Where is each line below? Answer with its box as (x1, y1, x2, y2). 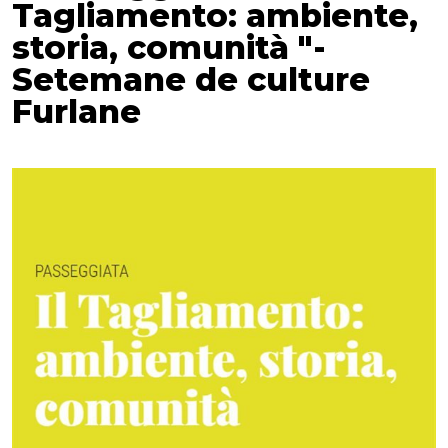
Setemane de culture (12, 59, 370, 99)
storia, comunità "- (12, 27, 326, 67)
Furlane (12, 91, 141, 131)
